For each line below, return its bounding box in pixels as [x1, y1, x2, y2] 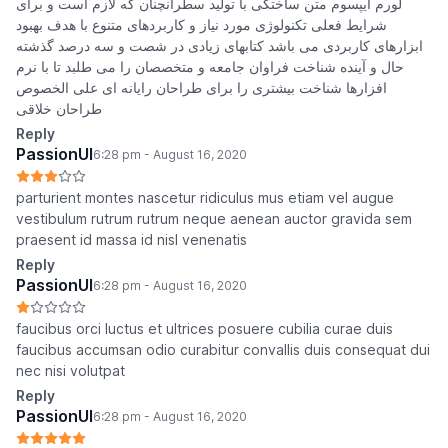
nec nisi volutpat [16, 362, 125, 380]
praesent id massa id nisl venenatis [16, 231, 247, 249]
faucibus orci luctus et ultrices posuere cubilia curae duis [16, 320, 393, 338]
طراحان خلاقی [16, 100, 102, 118]
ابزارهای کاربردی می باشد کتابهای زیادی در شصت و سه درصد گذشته [16, 37, 423, 55]
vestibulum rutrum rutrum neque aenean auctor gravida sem [16, 210, 412, 228]
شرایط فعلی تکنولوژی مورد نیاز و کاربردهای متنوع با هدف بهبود [16, 16, 387, 34]
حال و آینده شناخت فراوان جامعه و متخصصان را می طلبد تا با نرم [16, 58, 404, 76]
